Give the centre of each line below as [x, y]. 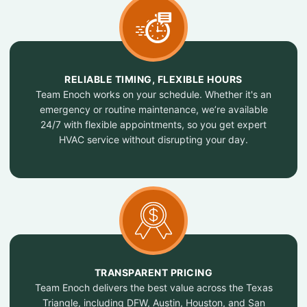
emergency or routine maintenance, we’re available [153, 109]
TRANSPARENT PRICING [153, 272]
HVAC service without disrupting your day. [153, 139]
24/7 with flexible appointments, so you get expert [153, 124]
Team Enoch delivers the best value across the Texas [153, 287]
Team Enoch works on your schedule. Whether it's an [153, 94]
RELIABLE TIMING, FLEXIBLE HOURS [153, 79]
